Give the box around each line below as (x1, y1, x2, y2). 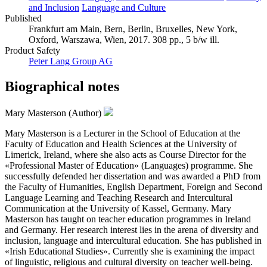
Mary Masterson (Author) (5, 107, 104, 118)
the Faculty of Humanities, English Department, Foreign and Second (5, 181, 262, 192)
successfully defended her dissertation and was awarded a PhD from (5, 170, 260, 181)
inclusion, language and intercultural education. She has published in (5, 235, 262, 246)
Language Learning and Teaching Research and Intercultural (5, 192, 232, 203)
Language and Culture (82, 2, 166, 13)
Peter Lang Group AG (29, 55, 113, 66)
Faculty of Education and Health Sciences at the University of (5, 138, 237, 149)
